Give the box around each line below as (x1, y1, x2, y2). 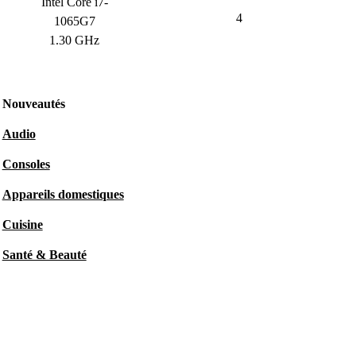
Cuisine (2, 218, 43, 231)
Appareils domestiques (2, 188, 124, 201)
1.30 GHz (49, 33, 100, 47)
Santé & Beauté (2, 248, 87, 261)
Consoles (2, 157, 50, 171)
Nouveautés (2, 97, 65, 110)
